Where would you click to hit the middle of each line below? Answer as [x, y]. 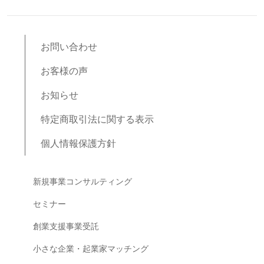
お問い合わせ [69, 47]
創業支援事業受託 [66, 226]
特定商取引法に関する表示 [97, 119]
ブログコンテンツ [62, 163]
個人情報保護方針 [78, 143]
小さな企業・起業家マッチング [91, 248]
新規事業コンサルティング [82, 181]
